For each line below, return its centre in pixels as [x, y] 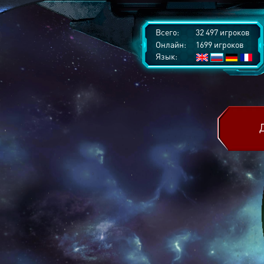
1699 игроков [219, 44]
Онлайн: [171, 44]
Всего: [167, 32]
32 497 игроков [222, 32]
